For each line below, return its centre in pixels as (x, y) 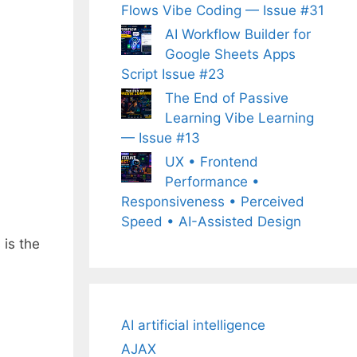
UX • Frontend (212, 162)
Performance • (212, 182)
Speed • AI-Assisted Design (211, 222)
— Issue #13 (161, 138)
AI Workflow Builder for (238, 34)
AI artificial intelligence (193, 325)
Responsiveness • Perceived (213, 202)
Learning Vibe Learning (239, 118)
